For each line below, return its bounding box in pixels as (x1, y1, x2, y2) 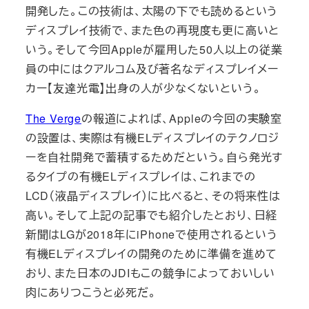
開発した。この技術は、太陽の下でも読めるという (25, 3, 279, 19)
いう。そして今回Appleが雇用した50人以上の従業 (25, 41, 283, 58)
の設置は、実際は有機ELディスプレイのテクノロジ (25, 130, 279, 146)
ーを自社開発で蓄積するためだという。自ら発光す (25, 149, 283, 166)
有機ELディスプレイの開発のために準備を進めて (25, 246, 278, 262)
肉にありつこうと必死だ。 (25, 284, 157, 301)
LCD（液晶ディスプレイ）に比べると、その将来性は (25, 188, 281, 204)
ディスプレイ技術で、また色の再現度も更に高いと (25, 22, 280, 39)
